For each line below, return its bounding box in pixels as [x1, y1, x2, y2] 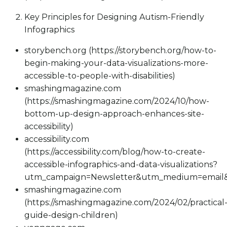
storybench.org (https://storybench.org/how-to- [24, 46, 216, 56]
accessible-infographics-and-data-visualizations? [24, 160, 217, 170]
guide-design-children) [24, 210, 118, 220]
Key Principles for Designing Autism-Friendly [24, 12, 204, 22]
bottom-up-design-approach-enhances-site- [24, 109, 204, 119]
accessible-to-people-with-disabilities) [24, 71, 175, 81]
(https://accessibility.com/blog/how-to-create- [24, 147, 205, 157]
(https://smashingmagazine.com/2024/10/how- [24, 96, 209, 106]
